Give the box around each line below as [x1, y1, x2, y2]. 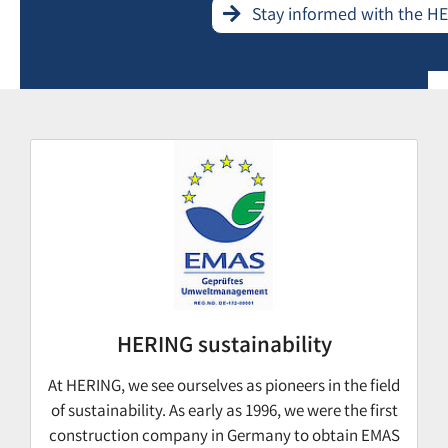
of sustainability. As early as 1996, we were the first [50, 400, 398, 426]
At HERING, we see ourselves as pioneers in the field [48, 375, 400, 401]
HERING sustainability [116, 331, 332, 365]
